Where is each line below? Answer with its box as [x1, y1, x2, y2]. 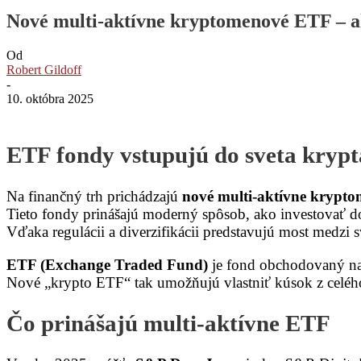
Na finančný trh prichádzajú [6, 188, 182, 205]
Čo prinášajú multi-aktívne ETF [6, 310, 330, 336]
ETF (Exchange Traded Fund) [6, 256, 208, 274]
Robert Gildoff [6, 62, 81, 77]
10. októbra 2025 [6, 91, 93, 106]
